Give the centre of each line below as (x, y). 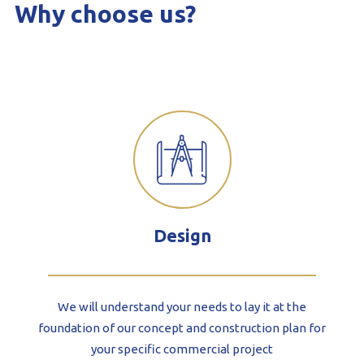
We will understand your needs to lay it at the (182, 307)
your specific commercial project (182, 349)
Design (182, 235)
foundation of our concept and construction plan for (182, 328)
